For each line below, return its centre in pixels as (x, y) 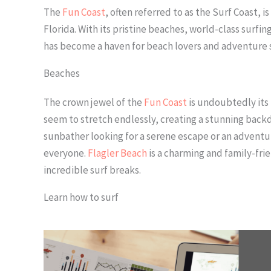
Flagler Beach (117, 153)
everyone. (66, 153)
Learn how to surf (81, 198)
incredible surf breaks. (92, 170)
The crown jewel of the (94, 103)
